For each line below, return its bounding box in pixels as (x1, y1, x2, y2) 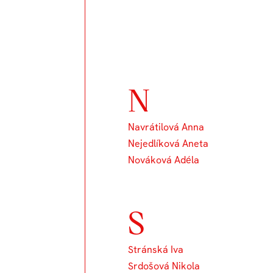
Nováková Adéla (128, 154, 200, 166)
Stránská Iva (128, 243, 184, 256)
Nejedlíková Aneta (128, 137, 209, 150)
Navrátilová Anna (128, 121, 205, 133)
